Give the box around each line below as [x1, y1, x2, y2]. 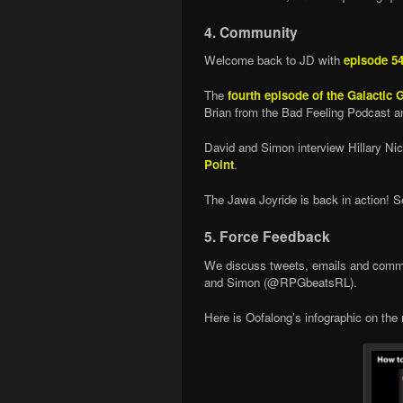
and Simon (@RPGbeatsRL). [204, 273, 357, 291]
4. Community [204, 21, 298, 42]
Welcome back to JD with [204, 51, 344, 69]
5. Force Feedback [204, 226, 330, 247]
